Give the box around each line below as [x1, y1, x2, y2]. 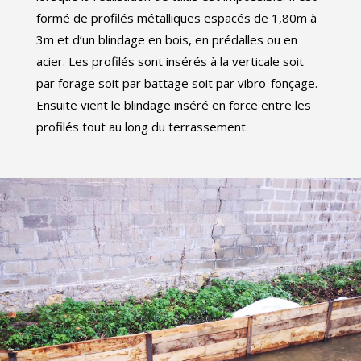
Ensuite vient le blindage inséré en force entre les [36, 97, 311, 114]
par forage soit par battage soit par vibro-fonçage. [36, 75, 317, 92]
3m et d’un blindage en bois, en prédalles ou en [36, 31, 297, 48]
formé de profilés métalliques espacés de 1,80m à [36, 10, 317, 27]
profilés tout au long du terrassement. [36, 118, 248, 135]
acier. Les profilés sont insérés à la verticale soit [36, 53, 304, 70]
